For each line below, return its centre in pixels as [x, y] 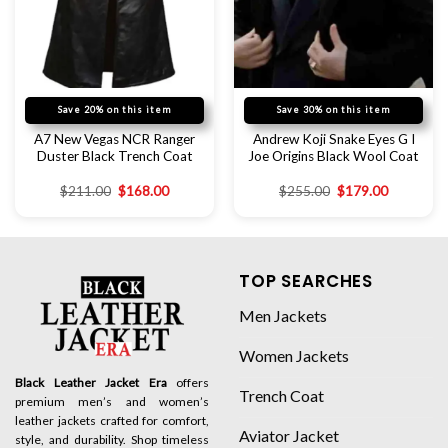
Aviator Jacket [289, 435]
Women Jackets [294, 355]
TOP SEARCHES [306, 280]
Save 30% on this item [333, 110]
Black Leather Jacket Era [91, 383]
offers [187, 383]
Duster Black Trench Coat [114, 155]
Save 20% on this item [114, 110]
